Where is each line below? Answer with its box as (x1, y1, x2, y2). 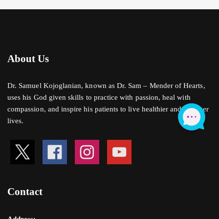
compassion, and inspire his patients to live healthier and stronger (7, 105, 209, 113)
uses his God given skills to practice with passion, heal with (7, 93, 191, 102)
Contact (7, 186, 43, 198)
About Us (7, 52, 49, 65)
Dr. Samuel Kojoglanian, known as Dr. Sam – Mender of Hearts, (7, 82, 205, 90)
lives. (7, 117, 24, 125)
